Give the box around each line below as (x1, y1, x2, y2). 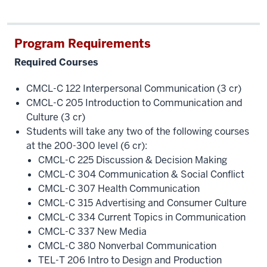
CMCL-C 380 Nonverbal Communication (38, 240, 216, 252)
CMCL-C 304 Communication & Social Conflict (38, 168, 244, 181)
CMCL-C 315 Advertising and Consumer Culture (38, 197, 247, 209)
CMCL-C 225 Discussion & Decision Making (38, 154, 227, 166)
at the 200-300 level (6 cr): (26, 139, 147, 152)
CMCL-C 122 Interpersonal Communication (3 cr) (26, 82, 241, 95)
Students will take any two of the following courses (26, 125, 249, 138)
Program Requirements (14, 36, 151, 51)
